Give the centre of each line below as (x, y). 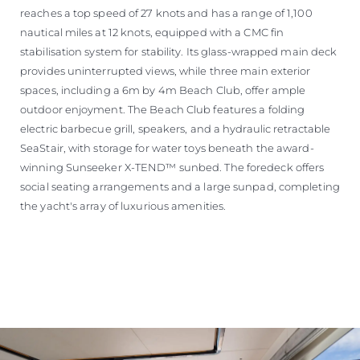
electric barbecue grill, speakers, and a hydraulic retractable (176, 129)
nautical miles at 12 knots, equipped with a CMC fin (152, 33)
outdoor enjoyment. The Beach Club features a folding (163, 110)
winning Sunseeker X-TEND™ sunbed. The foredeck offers (172, 168)
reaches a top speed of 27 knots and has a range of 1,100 (166, 13)
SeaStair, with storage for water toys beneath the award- (167, 148)
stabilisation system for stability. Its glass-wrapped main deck (179, 52)
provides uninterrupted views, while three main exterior (166, 71)
